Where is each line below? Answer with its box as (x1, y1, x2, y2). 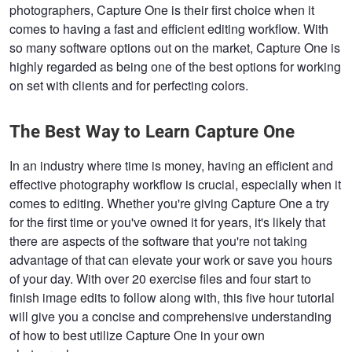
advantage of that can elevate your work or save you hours (9, 251, 332, 269)
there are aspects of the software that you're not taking (9, 232, 307, 251)
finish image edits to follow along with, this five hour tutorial (9, 288, 335, 307)
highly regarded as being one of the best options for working (9, 57, 341, 75)
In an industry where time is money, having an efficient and (9, 156, 333, 175)
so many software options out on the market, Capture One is (9, 38, 340, 57)
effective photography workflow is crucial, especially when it (9, 175, 341, 194)
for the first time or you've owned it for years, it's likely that (9, 213, 325, 232)
